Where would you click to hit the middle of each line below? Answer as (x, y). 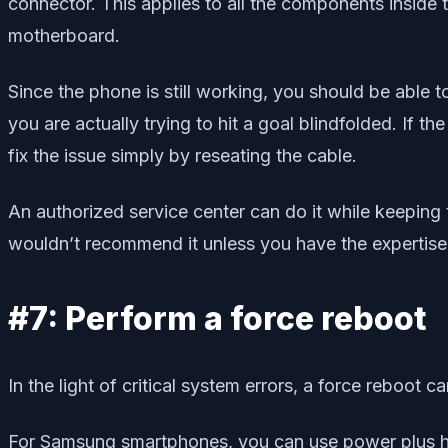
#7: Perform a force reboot (217, 318)
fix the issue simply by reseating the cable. (182, 155)
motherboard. (64, 35)
